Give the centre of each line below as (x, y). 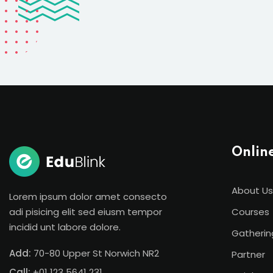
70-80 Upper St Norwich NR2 (95, 253)
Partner (248, 254)
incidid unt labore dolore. (65, 227)
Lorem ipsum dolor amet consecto (88, 196)
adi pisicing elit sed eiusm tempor (86, 211)
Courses (250, 211)
